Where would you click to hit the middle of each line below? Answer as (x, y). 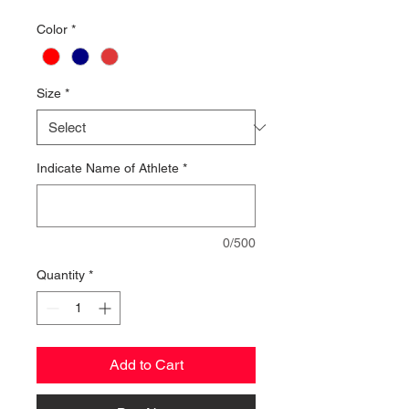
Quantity (61, 275)
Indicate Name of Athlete (108, 168)
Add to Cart (146, 365)
